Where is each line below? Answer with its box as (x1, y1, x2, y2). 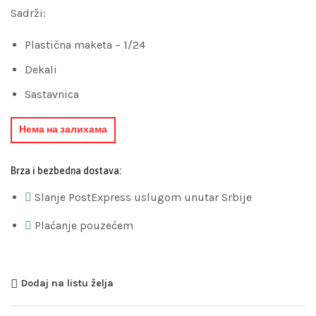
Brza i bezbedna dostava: (11, 164, 121, 176)
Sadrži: (11, 6, 46, 20)
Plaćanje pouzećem (35, 218, 133, 232)
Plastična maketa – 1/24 (25, 37, 145, 51)
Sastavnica (25, 87, 79, 101)
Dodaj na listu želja (21, 277, 114, 290)
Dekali (25, 62, 57, 76)
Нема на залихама (18, 123, 107, 136)
